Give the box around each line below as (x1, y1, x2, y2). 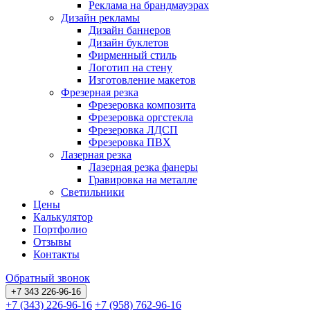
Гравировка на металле (89, 174, 197, 185)
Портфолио (33, 224, 87, 235)
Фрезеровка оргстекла (89, 111, 193, 123)
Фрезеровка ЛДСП (89, 124, 178, 136)
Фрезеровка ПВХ (89, 136, 171, 148)
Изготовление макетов (89, 74, 196, 86)
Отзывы (33, 236, 71, 248)
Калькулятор (33, 211, 93, 223)
